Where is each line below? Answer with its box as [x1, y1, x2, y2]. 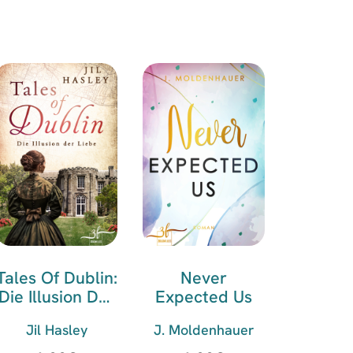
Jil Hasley [25, 321, 87, 340]
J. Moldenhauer [154, 321, 254, 340]
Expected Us [155, 286, 252, 308]
